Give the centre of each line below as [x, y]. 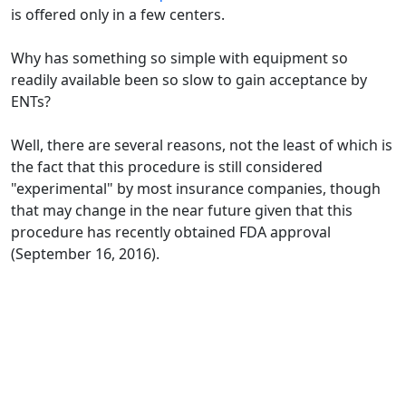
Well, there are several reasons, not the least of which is [202, 145]
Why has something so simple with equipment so [179, 58]
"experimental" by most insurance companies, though [196, 188]
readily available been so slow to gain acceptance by [189, 79]
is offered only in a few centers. [118, 14]
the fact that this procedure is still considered [167, 166]
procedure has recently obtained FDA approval [171, 232]
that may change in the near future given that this [182, 210]
